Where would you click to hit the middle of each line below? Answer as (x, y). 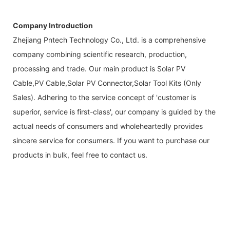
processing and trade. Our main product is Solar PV (99, 69)
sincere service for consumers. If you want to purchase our (111, 141)
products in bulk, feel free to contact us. (80, 155)
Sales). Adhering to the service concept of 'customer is (104, 98)
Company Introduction (53, 26)
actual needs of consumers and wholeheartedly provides (108, 126)
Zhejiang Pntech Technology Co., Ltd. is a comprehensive (109, 40)
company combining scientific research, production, (100, 54)
